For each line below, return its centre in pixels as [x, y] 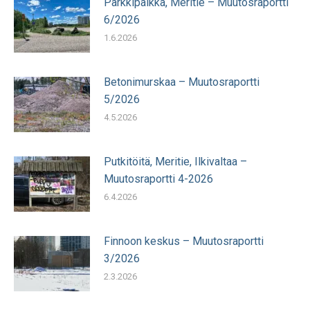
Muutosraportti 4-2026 [158, 179]
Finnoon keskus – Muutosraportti [184, 241]
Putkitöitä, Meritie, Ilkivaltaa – [175, 162]
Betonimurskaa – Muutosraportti [182, 82]
